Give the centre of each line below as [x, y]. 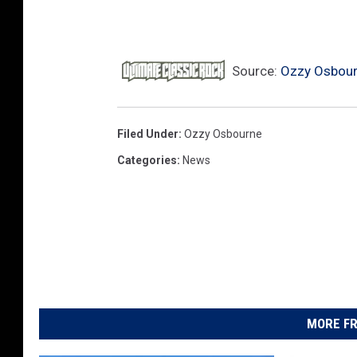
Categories [147, 160]
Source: [255, 71]
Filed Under [148, 133]
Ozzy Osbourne [223, 133]
